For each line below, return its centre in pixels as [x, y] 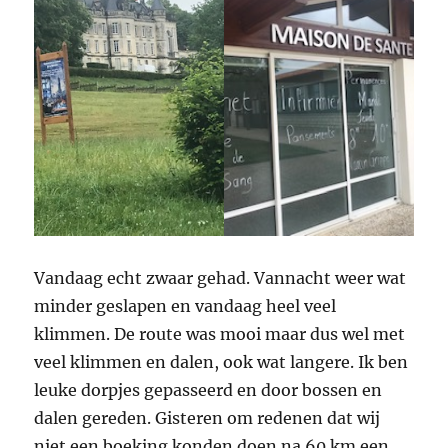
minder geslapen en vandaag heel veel [185, 305]
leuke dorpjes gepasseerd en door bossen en [208, 389]
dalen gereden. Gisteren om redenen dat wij [207, 417]
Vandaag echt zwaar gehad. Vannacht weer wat [220, 277]
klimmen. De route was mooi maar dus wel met [220, 333]
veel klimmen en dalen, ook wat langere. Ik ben [221, 361]
